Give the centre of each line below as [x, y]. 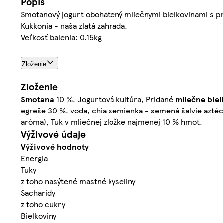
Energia [34, 158]
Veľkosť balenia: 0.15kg [61, 37]
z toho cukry [43, 204]
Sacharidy [38, 193]
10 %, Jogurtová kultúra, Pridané [115, 99]
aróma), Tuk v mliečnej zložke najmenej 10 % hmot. [111, 122]
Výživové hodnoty [55, 147]
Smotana [38, 99]
